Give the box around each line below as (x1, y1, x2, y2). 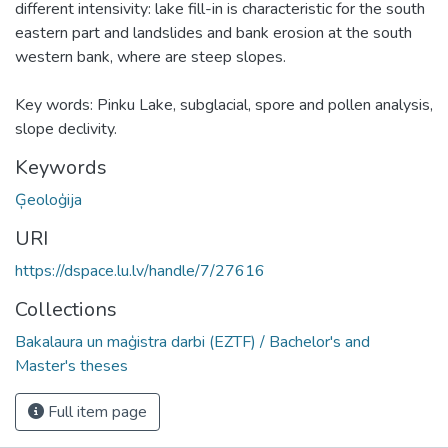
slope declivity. (15, 117, 117, 140)
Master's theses (15, 354, 128, 377)
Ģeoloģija (15, 188, 82, 211)
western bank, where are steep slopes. (15, 45, 286, 68)
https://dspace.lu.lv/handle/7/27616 (15, 259, 265, 282)
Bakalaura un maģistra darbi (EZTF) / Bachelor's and (15, 330, 370, 353)
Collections (15, 295, 117, 323)
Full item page (44, 400, 147, 423)
